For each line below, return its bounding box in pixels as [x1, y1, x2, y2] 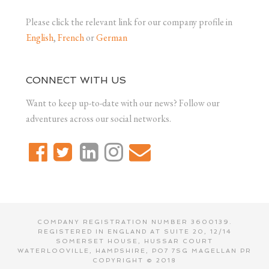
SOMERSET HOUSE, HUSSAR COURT [56, 237, 213, 244]
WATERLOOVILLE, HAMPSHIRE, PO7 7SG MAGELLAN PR [17, 247, 252, 254]
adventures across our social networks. [25, 112, 171, 125]
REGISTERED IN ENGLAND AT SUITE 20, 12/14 [37, 228, 232, 235]
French [57, 31, 84, 44]
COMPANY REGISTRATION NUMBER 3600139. [37, 218, 232, 225]
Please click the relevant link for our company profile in [25, 15, 232, 28]
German [95, 31, 127, 44]
